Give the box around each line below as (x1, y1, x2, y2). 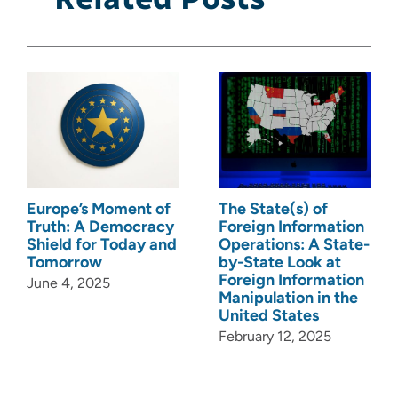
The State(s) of (219, 198, 328, 219)
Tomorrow (27, 251, 102, 272)
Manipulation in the (219, 287, 358, 307)
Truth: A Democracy (27, 216, 174, 236)
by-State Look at (219, 251, 341, 272)
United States (219, 305, 319, 325)
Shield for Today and (27, 234, 177, 254)
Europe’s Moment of (27, 198, 171, 219)
